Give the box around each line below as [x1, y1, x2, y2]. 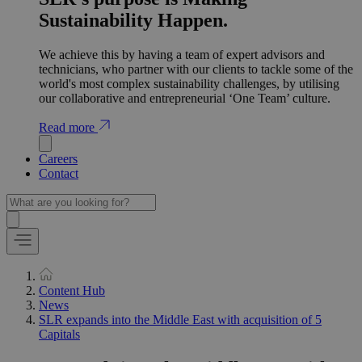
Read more [39, 120, 98, 134]
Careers [39, 151, 78, 166]
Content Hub [39, 283, 105, 297]
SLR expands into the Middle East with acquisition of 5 [39, 312, 322, 326]
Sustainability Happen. [39, 9, 228, 31]
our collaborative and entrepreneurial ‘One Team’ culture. [39, 90, 330, 105]
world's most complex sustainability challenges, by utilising [39, 76, 339, 90]
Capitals [39, 326, 80, 341]
